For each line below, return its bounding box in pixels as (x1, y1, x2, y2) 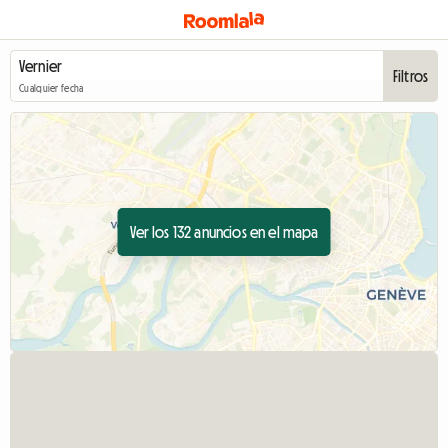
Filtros (392, 68, 428, 84)
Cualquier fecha (19, 83, 84, 95)
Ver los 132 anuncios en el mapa (129, 224, 319, 240)
